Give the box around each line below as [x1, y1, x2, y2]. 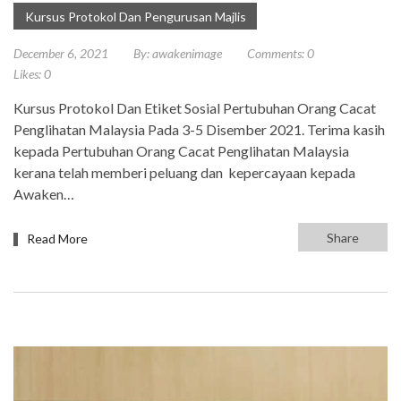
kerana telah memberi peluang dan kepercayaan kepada [13, 164, 355, 182]
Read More [27, 231, 88, 247]
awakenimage [152, 46, 222, 62]
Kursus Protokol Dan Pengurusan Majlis [25, 9, 246, 25]
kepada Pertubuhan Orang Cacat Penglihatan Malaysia [13, 142, 349, 160]
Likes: [13, 66, 41, 82]
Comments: [247, 46, 304, 62]
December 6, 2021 [13, 46, 108, 62]
